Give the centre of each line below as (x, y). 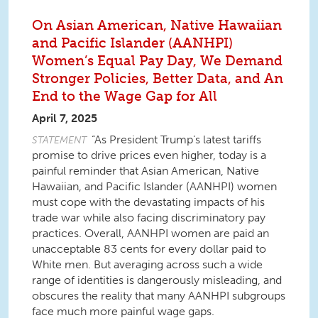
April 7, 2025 (65, 118)
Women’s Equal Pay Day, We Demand (157, 61)
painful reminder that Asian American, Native (146, 171)
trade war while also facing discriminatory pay (149, 218)
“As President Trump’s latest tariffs (177, 139)
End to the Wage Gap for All (125, 96)
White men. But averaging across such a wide (147, 264)
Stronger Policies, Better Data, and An (158, 78)
